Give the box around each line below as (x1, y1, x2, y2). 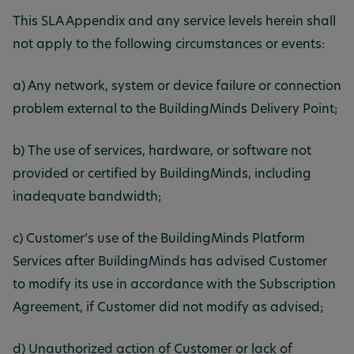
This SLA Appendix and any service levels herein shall (13, 15, 336, 28)
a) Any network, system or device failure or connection (13, 80, 341, 93)
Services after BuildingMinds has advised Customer (13, 255, 327, 269)
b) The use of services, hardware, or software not (13, 145, 311, 158)
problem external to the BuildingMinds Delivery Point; (13, 103, 337, 116)
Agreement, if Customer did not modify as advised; (13, 301, 323, 314)
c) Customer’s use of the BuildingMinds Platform (13, 232, 305, 246)
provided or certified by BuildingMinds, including (13, 168, 311, 181)
